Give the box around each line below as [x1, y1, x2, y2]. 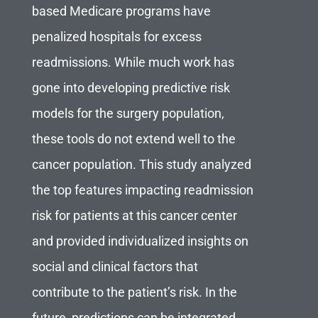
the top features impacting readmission [31, 183, 253, 198]
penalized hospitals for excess [31, 30, 202, 45]
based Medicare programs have [31, 4, 211, 19]
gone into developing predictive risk [31, 81, 230, 96]
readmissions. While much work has [31, 55, 234, 70]
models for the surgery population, [31, 106, 224, 121]
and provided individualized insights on [31, 234, 248, 249]
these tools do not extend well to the [31, 132, 236, 147]
